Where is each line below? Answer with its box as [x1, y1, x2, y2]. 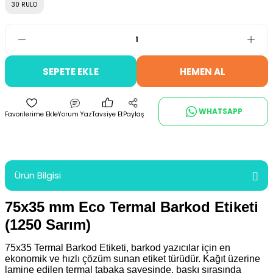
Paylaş [123, 110, 144, 119]
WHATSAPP [199, 106, 243, 116]
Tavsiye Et [92, 110, 123, 119]
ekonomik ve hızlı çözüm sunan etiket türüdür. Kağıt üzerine [5, 253, 260, 264]
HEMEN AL [179, 65, 225, 78]
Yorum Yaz [58, 110, 92, 119]
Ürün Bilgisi [15, 169, 61, 182]
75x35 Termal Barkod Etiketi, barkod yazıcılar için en [5, 243, 230, 253]
